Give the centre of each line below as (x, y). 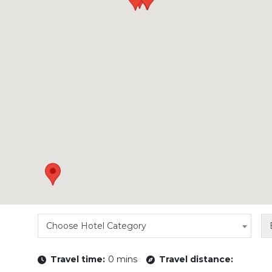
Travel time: (78, 260)
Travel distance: (196, 260)
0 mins (123, 260)
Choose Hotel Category (96, 226)
